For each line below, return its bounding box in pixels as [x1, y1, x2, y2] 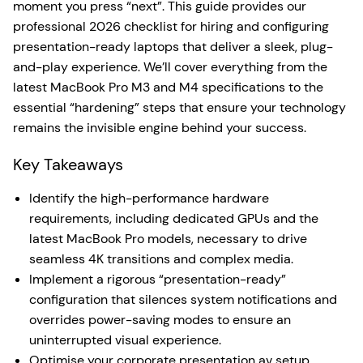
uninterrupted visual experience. [29, 331, 221, 348]
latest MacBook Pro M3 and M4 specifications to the [13, 79, 323, 96]
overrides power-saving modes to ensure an [29, 311, 291, 328]
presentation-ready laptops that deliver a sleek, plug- [13, 38, 333, 55]
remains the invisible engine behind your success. [13, 119, 306, 136]
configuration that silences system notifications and [29, 291, 337, 308]
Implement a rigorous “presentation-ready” [29, 271, 286, 288]
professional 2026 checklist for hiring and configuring [13, 18, 329, 35]
